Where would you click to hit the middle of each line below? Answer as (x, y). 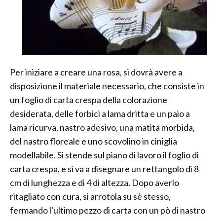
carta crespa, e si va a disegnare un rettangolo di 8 (104, 169)
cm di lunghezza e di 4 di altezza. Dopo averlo (94, 183)
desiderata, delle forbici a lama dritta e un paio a (100, 114)
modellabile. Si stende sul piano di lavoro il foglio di (104, 155)
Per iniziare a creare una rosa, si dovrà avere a (96, 72)
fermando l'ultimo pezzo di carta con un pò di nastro (108, 210)
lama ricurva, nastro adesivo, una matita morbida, (102, 128)
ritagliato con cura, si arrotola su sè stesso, (90, 197)
